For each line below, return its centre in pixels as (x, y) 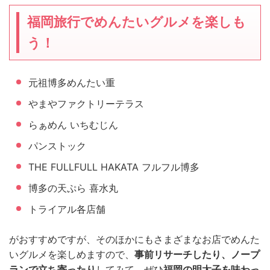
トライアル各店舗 (67, 209)
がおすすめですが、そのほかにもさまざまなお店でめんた (134, 239)
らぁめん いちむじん (73, 124)
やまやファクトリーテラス (86, 103)
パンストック (57, 146)
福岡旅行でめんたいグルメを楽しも (136, 21)
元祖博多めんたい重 (72, 82)
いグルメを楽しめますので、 (72, 254)
